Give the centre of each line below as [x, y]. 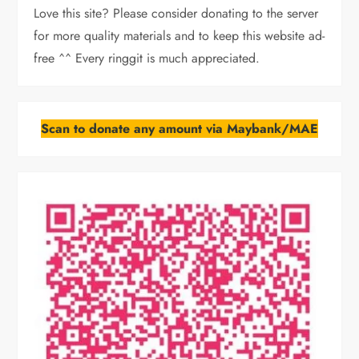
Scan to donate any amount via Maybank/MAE [179, 129]
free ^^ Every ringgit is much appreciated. [147, 58]
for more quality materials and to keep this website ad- [179, 36]
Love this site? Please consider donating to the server [176, 14]
